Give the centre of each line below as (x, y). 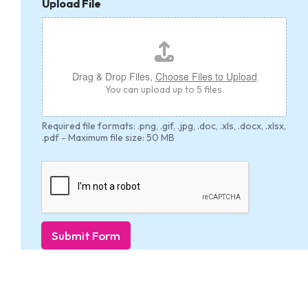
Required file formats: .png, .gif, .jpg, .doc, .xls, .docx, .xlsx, (164, 126)
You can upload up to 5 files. (164, 90)
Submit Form (86, 236)
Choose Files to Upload (206, 77)
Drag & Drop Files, (113, 77)
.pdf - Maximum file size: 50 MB (108, 138)
